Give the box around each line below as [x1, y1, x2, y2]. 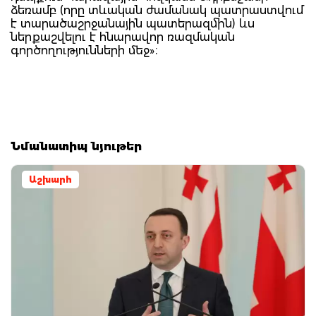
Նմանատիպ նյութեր [11, 139, 142, 153]
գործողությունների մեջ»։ [11, 43, 158, 57]
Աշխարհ [29, 174, 72, 185]
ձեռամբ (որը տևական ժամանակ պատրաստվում [11, 3, 303, 17]
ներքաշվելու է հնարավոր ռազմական [11, 30, 235, 44]
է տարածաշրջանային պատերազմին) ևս [11, 16, 255, 30]
